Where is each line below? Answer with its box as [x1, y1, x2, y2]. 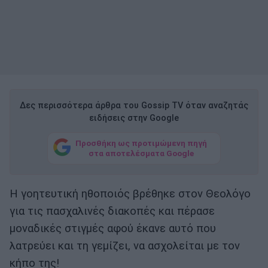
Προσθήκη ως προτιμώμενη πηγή [75, 138, 207, 148]
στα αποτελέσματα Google [89, 148, 194, 158]
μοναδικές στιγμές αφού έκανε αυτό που [10, 222, 216, 236]
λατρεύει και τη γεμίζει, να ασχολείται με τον [10, 239, 240, 253]
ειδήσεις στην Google [89, 113, 179, 124]
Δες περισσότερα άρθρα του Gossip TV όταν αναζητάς [20, 100, 248, 111]
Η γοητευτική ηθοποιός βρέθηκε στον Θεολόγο [10, 187, 251, 201]
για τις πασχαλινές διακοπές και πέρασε [10, 205, 215, 218]
